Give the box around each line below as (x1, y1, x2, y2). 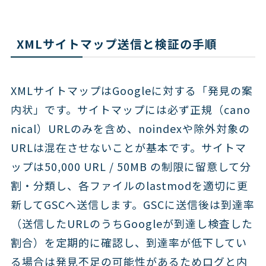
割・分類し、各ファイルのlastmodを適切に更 (10, 178, 248, 194)
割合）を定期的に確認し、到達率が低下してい (10, 235, 247, 251)
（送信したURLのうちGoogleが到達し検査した (10, 216, 253, 232)
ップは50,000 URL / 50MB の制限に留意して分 (10, 159, 251, 175)
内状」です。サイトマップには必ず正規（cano (10, 102, 251, 118)
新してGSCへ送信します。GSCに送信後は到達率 (10, 197, 255, 213)
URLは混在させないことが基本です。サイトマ (10, 140, 246, 156)
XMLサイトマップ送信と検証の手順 (16, 35, 217, 53)
